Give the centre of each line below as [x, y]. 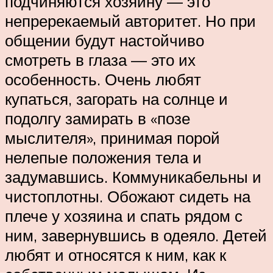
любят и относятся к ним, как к [115, 254]
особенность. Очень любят [103, 79]
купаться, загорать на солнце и [116, 98]
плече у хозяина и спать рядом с [124, 215]
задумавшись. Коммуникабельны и [133, 176]
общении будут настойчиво [105, 40]
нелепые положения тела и [103, 157]
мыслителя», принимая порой [112, 137]
